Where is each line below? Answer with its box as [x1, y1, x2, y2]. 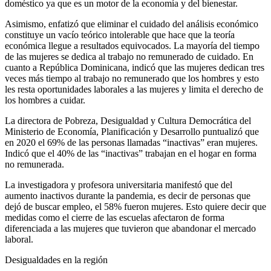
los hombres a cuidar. [5, 94, 85, 105]
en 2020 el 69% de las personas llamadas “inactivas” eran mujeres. [5, 137, 258, 148]
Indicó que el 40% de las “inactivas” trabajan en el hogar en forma [5, 148, 256, 158]
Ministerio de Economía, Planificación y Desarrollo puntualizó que [5, 126, 259, 137]
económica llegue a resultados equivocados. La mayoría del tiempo [5, 40, 260, 51]
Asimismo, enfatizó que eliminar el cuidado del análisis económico [5, 18, 258, 29]
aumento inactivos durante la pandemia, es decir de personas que [5, 190, 250, 201]
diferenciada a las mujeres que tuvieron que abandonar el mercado [5, 223, 256, 233]
